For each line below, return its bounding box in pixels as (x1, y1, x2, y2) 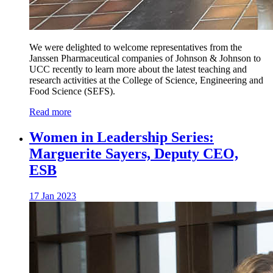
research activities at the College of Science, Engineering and (29, 74, 263, 85)
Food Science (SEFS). (29, 85, 115, 96)
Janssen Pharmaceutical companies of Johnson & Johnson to (29, 52, 261, 63)
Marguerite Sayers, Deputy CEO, (29, 146, 238, 162)
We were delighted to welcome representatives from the (29, 41, 242, 52)
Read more (29, 106, 71, 117)
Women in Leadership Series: (29, 129, 214, 146)
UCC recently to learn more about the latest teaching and (29, 63, 247, 74)
